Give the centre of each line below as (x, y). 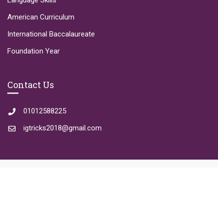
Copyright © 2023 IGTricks (109, 191)
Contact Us (31, 85)
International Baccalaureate (51, 34)
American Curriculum (41, 17)
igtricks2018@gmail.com (62, 128)
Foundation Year (34, 51)
